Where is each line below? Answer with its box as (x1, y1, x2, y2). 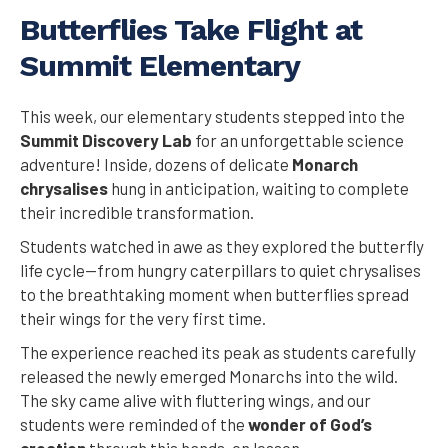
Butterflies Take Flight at (20, 12, 362, 48)
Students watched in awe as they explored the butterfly (20, 236, 424, 257)
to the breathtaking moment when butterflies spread (20, 284, 409, 305)
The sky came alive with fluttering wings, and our (20, 390, 371, 411)
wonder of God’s (248, 414, 372, 435)
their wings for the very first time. (20, 308, 266, 329)
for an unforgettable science (192, 130, 404, 151)
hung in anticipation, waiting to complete (108, 178, 409, 199)
